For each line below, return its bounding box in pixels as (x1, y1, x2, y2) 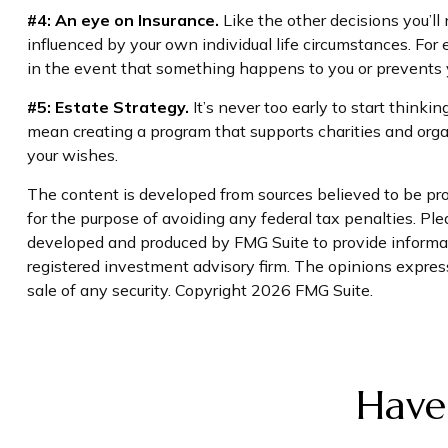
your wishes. (26, 144, 118, 165)
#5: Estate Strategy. (26, 96, 189, 117)
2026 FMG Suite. (250, 279, 373, 300)
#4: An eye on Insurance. (26, 9, 219, 30)
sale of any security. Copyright (26, 279, 251, 300)
